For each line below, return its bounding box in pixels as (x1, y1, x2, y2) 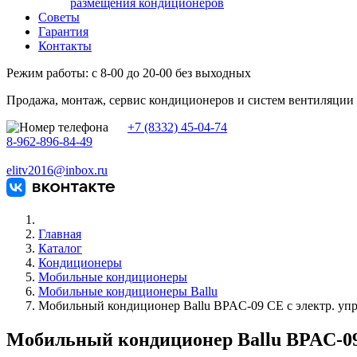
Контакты (38, 39, 92, 53)
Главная (38, 227, 81, 241)
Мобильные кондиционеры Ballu (38, 284, 218, 298)
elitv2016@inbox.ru (6, 163, 108, 177)
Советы (38, 10, 80, 24)
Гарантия (38, 25, 88, 38)
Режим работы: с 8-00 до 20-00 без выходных (6, 66, 251, 80)
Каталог (38, 241, 82, 255)
